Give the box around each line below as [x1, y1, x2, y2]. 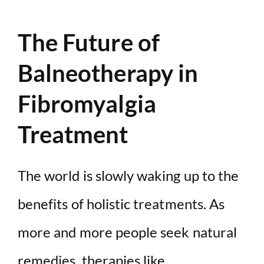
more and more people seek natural [18, 223, 237, 240]
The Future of [18, 28, 160, 57]
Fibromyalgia [18, 89, 156, 118]
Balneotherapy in [18, 58, 198, 87]
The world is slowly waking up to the [18, 166, 239, 184]
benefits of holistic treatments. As [18, 194, 225, 212]
